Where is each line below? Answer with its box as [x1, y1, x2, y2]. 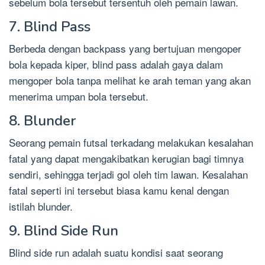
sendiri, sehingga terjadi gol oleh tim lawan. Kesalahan [9, 166, 248, 182]
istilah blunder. [9, 198, 73, 214]
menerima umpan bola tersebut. [9, 88, 148, 104]
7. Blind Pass [9, 17, 91, 36]
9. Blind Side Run [9, 221, 118, 240]
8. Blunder [9, 111, 76, 130]
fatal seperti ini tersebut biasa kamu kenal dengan [9, 182, 229, 198]
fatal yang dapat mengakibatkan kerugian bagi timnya [9, 150, 244, 166]
